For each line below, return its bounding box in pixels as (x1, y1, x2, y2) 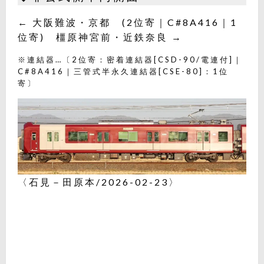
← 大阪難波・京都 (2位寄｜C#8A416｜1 (18, 16, 237, 28)
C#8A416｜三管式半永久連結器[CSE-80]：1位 (18, 66, 229, 76)
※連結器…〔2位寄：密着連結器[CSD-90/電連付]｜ (18, 54, 243, 64)
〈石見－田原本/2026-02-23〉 (18, 176, 180, 187)
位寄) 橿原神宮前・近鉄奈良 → (18, 31, 183, 42)
